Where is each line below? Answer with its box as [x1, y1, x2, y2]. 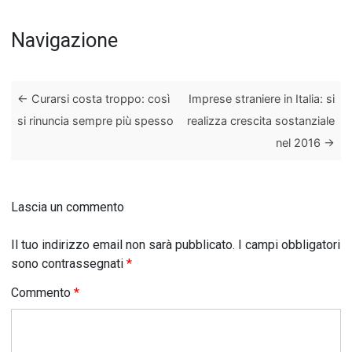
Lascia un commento [11, 200, 124, 215]
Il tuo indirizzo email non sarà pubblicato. [11, 237, 235, 253]
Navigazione [11, 28, 118, 52]
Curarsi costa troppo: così [28, 91, 170, 105]
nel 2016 [275, 135, 324, 149]
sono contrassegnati [11, 256, 126, 272]
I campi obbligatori [238, 237, 340, 253]
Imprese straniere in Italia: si [188, 91, 335, 105]
